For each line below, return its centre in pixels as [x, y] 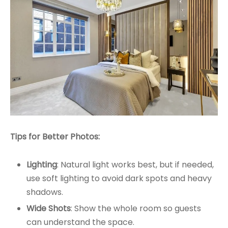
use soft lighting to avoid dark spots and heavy [119, 179]
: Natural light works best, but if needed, [135, 165]
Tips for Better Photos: [55, 137]
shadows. [45, 192]
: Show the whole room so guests [136, 209]
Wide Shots [48, 209]
